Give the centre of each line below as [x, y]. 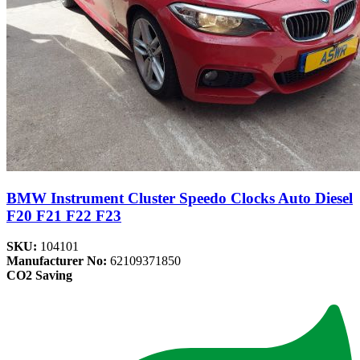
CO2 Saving [39, 276]
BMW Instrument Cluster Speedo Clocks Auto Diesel [180, 198]
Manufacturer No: [58, 261]
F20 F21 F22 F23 [64, 215]
